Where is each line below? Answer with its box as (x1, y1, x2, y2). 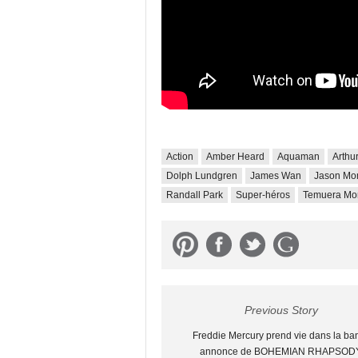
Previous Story (245, 304, 318, 316)
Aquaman (277, 151, 320, 162)
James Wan (250, 170, 301, 181)
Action (166, 151, 193, 162)
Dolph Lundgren (166, 170, 237, 181)
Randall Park (166, 189, 223, 201)
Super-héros (236, 189, 290, 201)
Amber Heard (206, 151, 265, 162)
